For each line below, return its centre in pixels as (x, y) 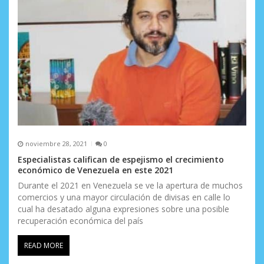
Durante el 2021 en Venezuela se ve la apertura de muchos (130, 185)
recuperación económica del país (80, 220)
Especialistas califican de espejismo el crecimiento (121, 159)
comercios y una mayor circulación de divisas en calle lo (124, 197)
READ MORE (44, 245)
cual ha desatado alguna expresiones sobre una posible (123, 209)
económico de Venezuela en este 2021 (95, 170)
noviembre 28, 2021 (56, 144)
